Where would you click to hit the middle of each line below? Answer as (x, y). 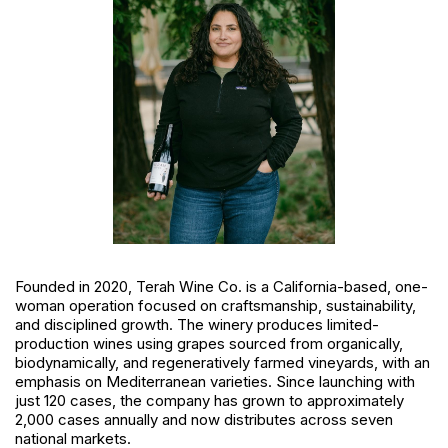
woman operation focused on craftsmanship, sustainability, (215, 306)
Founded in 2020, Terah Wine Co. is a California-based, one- (221, 287)
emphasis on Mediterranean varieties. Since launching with (215, 382)
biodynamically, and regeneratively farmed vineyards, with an (222, 363)
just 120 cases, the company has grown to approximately (209, 401)
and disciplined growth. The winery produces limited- (197, 325)
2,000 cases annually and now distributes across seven (204, 420)
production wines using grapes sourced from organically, (209, 344)
